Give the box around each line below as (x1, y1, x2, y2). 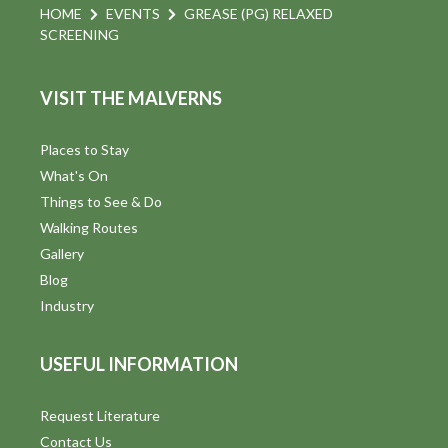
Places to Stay (40, 141, 129, 159)
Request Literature (40, 407, 160, 425)
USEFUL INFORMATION (40, 353, 238, 376)
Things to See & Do (40, 193, 162, 211)
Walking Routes (40, 219, 138, 237)
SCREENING (40, 26, 119, 44)
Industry (40, 297, 94, 315)
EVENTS (106, 5, 160, 23)
